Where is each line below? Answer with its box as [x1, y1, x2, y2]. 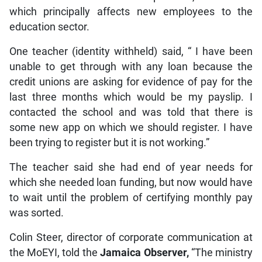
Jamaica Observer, [100, 246, 191, 258]
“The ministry [191, 246, 253, 258]
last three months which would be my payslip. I [9, 91, 253, 103]
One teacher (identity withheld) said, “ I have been [9, 45, 253, 57]
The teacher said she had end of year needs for [9, 161, 253, 173]
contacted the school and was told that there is [9, 106, 253, 118]
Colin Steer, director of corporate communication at [9, 231, 253, 243]
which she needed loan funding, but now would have [9, 176, 253, 188]
